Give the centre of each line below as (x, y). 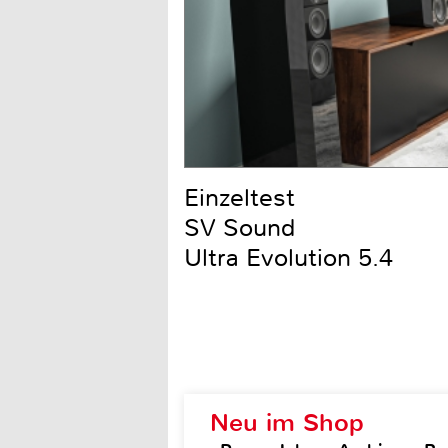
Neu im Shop (287, 422)
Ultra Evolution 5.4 (288, 257)
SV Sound (239, 227)
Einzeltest (239, 197)
